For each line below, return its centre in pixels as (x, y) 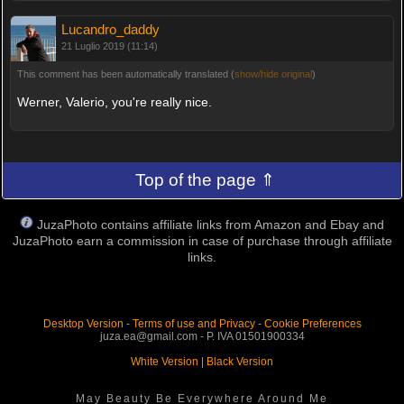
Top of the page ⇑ (206, 180)
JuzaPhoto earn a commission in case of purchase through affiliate (202, 241)
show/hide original (273, 73)
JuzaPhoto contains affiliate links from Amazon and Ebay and (211, 225)
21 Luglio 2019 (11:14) (109, 46)
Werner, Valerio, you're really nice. (114, 101)
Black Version (240, 362)
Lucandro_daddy (110, 29)
